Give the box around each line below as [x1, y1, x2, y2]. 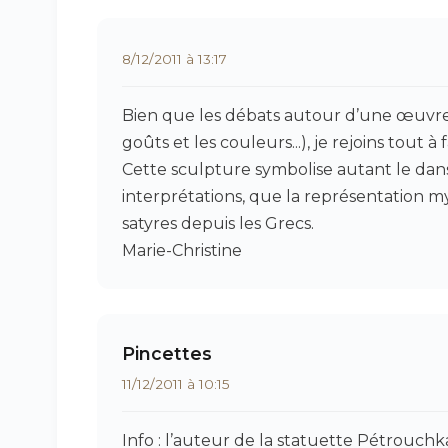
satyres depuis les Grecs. [122, 214, 314, 233]
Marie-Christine [122, 241, 242, 260]
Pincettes [122, 343, 212, 364]
